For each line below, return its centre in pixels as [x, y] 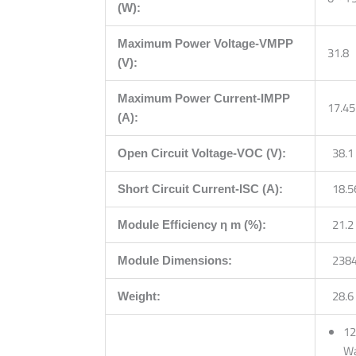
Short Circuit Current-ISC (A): [200, 188]
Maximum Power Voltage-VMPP [205, 43]
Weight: [139, 296]
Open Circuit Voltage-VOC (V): [202, 153]
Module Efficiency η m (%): [192, 224]
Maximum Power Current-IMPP [204, 98]
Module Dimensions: [175, 260]
